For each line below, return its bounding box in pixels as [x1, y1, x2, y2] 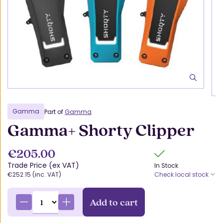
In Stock [154, 161, 178, 170]
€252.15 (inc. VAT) [7, 170, 61, 179]
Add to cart [90, 195, 138, 209]
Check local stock [154, 170, 210, 179]
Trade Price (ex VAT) [7, 160, 79, 170]
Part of [44, 107, 65, 116]
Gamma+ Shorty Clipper [7, 118, 195, 141]
